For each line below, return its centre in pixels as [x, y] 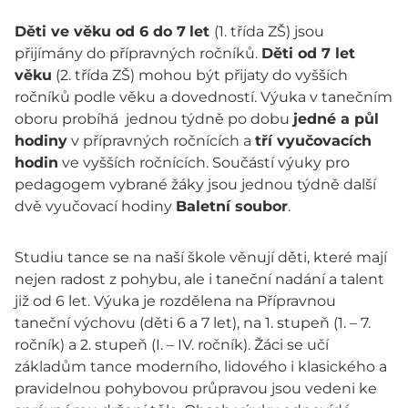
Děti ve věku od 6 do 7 [100, 32]
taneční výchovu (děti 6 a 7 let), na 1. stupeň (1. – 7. [193, 323]
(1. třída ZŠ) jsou [269, 32]
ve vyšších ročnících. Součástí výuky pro [204, 163]
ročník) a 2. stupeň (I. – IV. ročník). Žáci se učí [172, 345]
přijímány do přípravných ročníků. [138, 54]
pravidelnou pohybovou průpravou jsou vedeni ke [196, 389]
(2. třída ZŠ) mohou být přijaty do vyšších [200, 76]
